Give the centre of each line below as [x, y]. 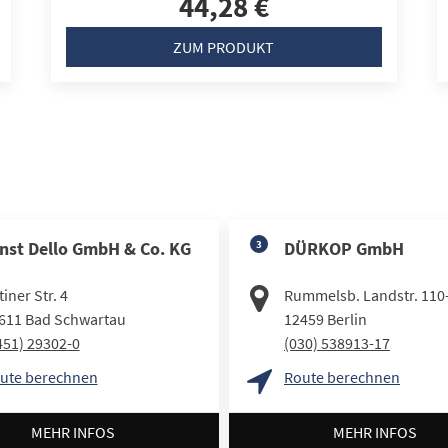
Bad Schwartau [75, 318]
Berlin [347, 318]
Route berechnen [342, 376]
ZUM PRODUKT [224, 46]
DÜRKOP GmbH [344, 248]
